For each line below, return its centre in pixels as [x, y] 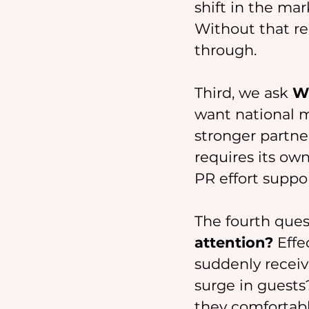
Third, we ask [243, 93]
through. [226, 50]
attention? [234, 242]
